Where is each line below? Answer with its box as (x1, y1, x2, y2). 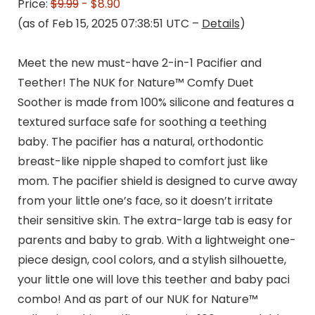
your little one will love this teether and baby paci (17, 271, 290, 288)
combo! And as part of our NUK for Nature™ (17, 290, 258, 307)
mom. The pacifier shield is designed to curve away (17, 172, 297, 189)
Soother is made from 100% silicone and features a (17, 94, 294, 110)
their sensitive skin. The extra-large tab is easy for (17, 212, 292, 229)
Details (201, 15, 240, 32)
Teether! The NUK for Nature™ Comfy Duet (17, 74, 254, 91)
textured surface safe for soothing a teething (17, 113, 266, 130)
